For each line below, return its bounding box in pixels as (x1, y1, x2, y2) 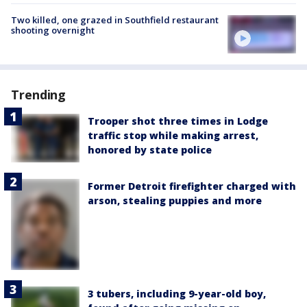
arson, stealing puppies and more (88, 193, 262, 207)
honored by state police (88, 143, 212, 156)
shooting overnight (11, 23, 95, 36)
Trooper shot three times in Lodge (88, 114, 268, 127)
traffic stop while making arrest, (88, 128, 258, 142)
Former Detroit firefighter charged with (88, 179, 296, 193)
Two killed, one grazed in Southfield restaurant (11, 13, 219, 26)
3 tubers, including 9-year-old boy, (88, 287, 266, 301)
